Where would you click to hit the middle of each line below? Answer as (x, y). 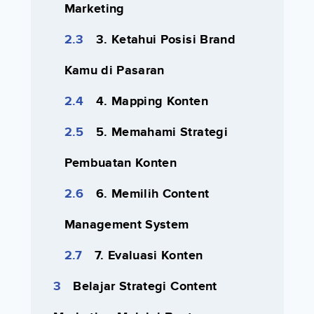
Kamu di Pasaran (114, 71)
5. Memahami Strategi (162, 133)
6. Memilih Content (152, 194)
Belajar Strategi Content (145, 287)
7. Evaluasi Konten (149, 256)
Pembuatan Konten (121, 164)
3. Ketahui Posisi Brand (165, 40)
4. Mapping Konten (152, 102)
